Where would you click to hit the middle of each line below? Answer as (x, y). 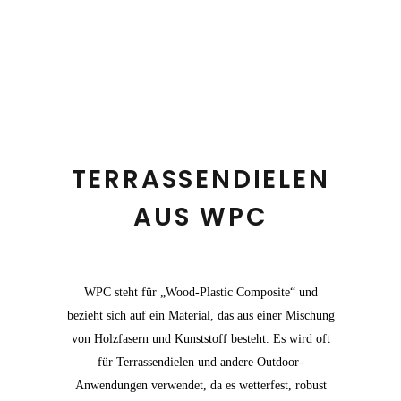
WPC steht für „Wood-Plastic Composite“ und (200, 292)
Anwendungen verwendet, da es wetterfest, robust (200, 385)
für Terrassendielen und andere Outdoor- (200, 362)
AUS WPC (200, 217)
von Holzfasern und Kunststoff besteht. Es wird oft (200, 339)
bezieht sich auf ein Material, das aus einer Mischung (200, 316)
